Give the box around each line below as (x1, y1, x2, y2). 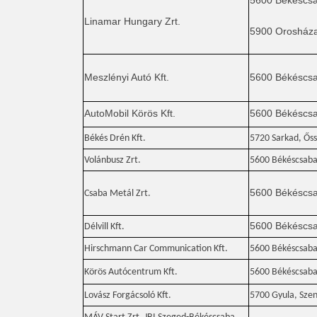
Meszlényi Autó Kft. (84, 71, 169, 83)
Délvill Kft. (84, 221, 125, 232)
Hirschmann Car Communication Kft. (84, 243, 228, 254)
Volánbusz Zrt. (84, 155, 141, 166)
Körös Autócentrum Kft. (84, 267, 178, 277)
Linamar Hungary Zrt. (84, 16, 180, 27)
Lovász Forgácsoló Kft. (84, 290, 171, 301)
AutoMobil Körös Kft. (84, 108, 175, 119)
